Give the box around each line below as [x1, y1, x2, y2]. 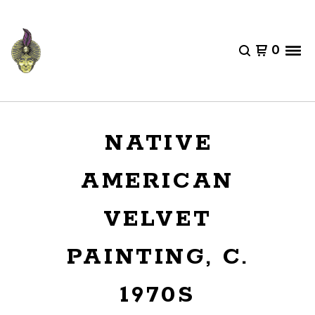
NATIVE [105, 129, 213, 158]
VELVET [103, 205, 212, 234]
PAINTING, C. [66, 243, 249, 272]
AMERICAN [80, 167, 235, 196]
